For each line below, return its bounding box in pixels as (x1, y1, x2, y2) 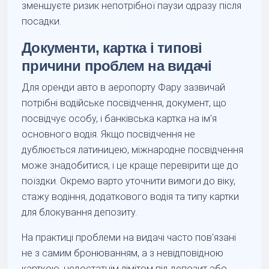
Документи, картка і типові (22, 39, 202, 56)
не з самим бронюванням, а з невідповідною (22, 247, 224, 259)
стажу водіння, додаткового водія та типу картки (22, 190, 240, 202)
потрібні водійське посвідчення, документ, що (22, 97, 227, 109)
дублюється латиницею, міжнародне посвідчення (22, 144, 244, 156)
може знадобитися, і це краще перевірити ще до (22, 159, 239, 171)
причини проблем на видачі (22, 57, 212, 74)
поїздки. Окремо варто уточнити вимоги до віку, (22, 175, 236, 187)
